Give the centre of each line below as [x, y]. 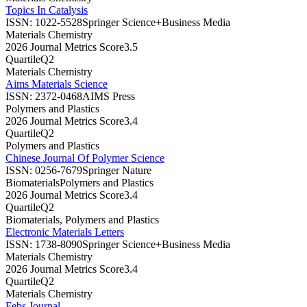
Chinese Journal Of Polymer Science [85, 158]
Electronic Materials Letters [65, 232]
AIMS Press [109, 96]
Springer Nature [117, 170]
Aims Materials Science [57, 84]
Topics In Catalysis [47, 10]
